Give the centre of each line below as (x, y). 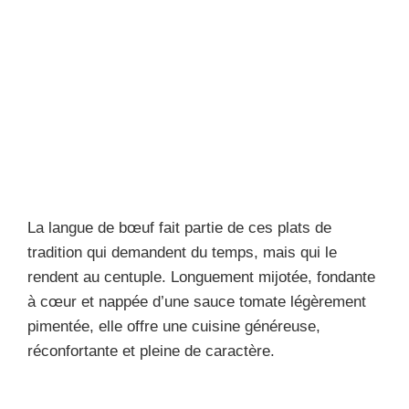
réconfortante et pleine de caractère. (151, 351)
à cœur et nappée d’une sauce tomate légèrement (197, 301)
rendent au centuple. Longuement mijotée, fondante (201, 277)
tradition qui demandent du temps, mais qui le (182, 252)
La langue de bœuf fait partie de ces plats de (179, 227)
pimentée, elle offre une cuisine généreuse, (174, 326)
